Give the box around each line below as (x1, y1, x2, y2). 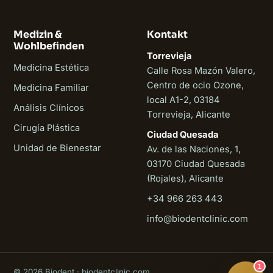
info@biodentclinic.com (147, 213, 248, 224)
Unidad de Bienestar (13, 142, 101, 154)
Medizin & (13, 27, 62, 41)
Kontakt (147, 27, 188, 41)
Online (43, 220, 64, 230)
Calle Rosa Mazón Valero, (147, 65, 255, 76)
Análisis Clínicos (13, 102, 84, 113)
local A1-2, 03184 (147, 94, 220, 105)
